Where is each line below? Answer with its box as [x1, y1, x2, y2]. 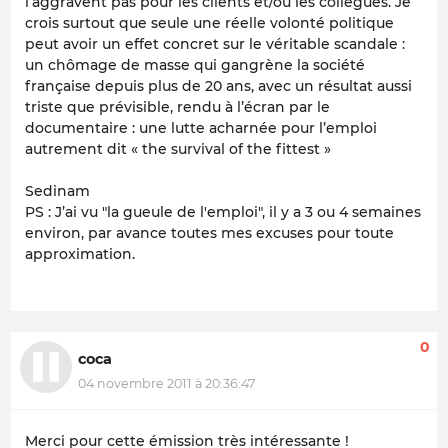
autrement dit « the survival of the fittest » [25, 140, 331, 159]
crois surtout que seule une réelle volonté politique [25, 14, 394, 33]
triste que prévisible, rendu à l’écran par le [25, 98, 330, 117]
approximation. [25, 245, 135, 264]
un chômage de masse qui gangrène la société [25, 56, 365, 75]
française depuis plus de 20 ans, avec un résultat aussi [25, 77, 412, 96]
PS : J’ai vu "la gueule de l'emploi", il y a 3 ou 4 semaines [25, 203, 421, 222]
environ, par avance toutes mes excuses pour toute [25, 224, 394, 243]
